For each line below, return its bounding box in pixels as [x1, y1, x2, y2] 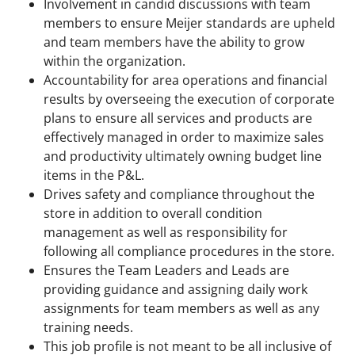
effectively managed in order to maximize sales [44, 128, 324, 147]
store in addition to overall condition [44, 204, 262, 223]
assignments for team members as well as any [44, 300, 319, 318]
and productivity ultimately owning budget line [44, 147, 322, 166]
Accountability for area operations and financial [44, 71, 327, 90]
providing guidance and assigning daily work [44, 281, 307, 299]
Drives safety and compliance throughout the [44, 185, 315, 204]
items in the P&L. [44, 166, 144, 185]
